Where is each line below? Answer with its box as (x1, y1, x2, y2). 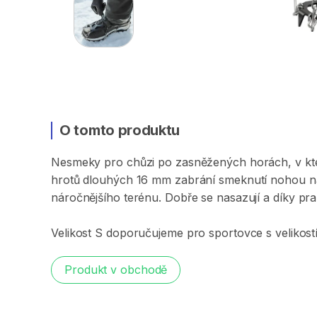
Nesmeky (51, 155, 101, 169)
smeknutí (219, 173, 267, 187)
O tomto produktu (59, 122, 180, 139)
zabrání (174, 173, 216, 187)
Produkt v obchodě (64, 263, 168, 277)
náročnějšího (51, 190, 120, 204)
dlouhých (83, 173, 133, 187)
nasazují (217, 190, 260, 204)
